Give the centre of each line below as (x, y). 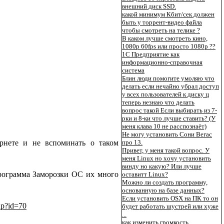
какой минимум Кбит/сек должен (168, 14)
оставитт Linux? (145, 174)
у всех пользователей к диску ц (165, 94)
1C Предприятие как (151, 54)
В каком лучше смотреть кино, (165, 38)
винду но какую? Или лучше (162, 166)
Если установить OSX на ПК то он (170, 198)
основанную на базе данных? (163, 190)
